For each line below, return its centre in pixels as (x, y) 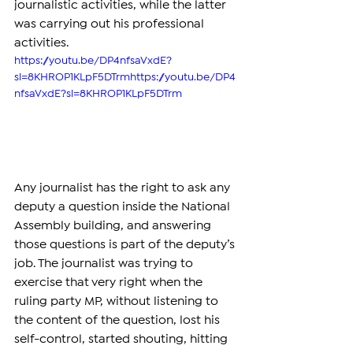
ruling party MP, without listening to (118, 302)
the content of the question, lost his (119, 321)
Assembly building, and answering (114, 226)
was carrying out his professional (111, 24)
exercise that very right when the (110, 283)
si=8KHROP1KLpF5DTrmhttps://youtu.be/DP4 (125, 78)
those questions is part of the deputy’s (126, 245)
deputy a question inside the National (124, 207)
